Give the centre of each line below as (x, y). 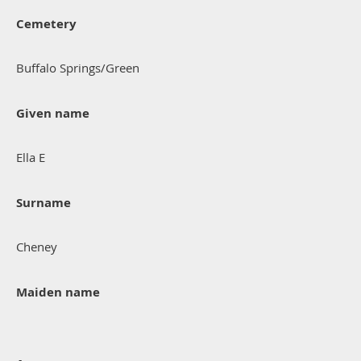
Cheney (37, 247)
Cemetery (46, 24)
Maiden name (58, 293)
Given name (53, 114)
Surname (44, 203)
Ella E (31, 158)
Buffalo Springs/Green (78, 68)
